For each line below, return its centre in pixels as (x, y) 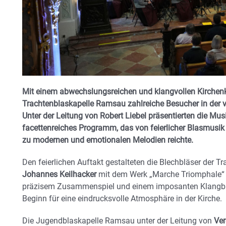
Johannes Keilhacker (59, 174)
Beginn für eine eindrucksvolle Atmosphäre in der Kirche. (122, 198)
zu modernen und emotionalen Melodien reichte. (108, 140)
